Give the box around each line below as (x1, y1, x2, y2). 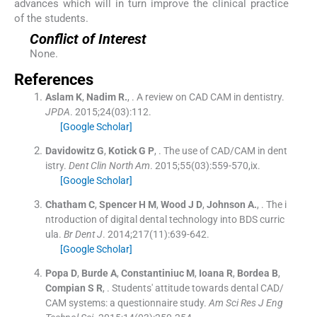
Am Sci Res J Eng (208, 297, 283, 309)
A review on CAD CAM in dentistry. (136, 91, 284, 103)
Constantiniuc (120, 267, 184, 279)
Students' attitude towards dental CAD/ (111, 282, 284, 294)
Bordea (236, 267, 270, 279)
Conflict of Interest (29, 30, 146, 48)
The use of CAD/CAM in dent (163, 145, 287, 157)
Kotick (108, 145, 137, 157)
